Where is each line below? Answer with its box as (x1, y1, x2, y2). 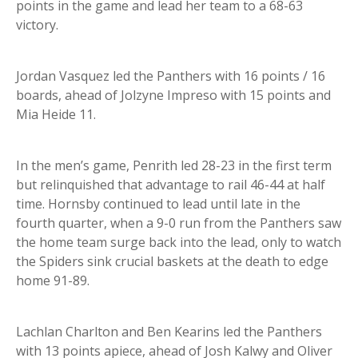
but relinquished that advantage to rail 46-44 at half (16, 176, 325, 194)
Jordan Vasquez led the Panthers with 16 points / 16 (16, 67, 325, 86)
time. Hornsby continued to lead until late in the (16, 195, 300, 213)
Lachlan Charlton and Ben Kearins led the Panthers (16, 323, 322, 341)
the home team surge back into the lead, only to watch (16, 233, 341, 252)
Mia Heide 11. (16, 105, 96, 124)
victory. (16, 16, 58, 34)
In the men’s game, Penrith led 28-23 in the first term (16, 157, 332, 175)
